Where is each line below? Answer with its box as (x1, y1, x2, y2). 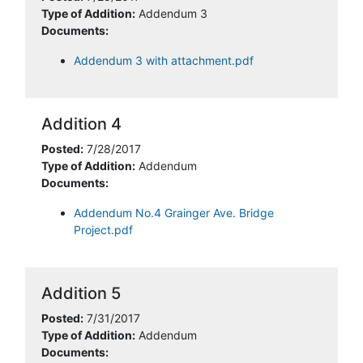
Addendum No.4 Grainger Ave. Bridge (74, 206, 274, 220)
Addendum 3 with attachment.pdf (74, 53, 254, 67)
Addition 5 (41, 284, 121, 303)
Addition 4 (41, 114, 122, 134)
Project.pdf (74, 223, 133, 237)
